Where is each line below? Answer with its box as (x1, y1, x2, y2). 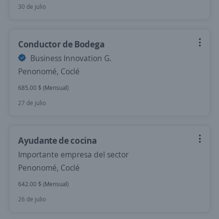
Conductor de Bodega (18, 38, 105, 50)
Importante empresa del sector (18, 149, 129, 160)
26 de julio (18, 195, 46, 203)
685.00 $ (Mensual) (18, 84, 68, 92)
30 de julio (18, 2, 46, 11)
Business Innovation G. (28, 53, 111, 64)
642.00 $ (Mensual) (18, 180, 68, 188)
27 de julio (18, 99, 46, 107)
